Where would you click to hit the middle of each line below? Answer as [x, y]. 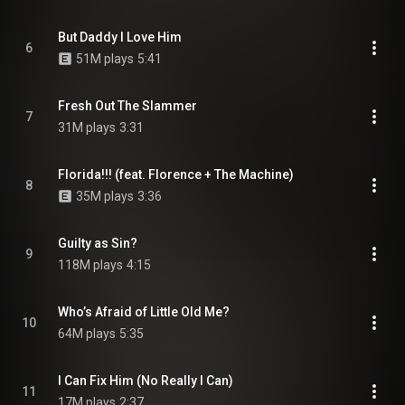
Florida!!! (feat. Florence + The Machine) [176, 174]
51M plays [105, 59]
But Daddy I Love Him [120, 37]
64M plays [87, 334]
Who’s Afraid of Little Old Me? [144, 312]
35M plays [105, 196]
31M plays [87, 127]
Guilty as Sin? [98, 243]
